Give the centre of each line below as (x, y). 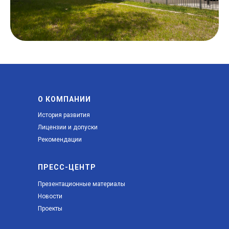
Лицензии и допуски (68, 127)
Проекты (50, 208)
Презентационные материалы (82, 184)
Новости (50, 196)
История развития (64, 115)
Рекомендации (60, 139)
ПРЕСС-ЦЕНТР (67, 167)
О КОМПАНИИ (64, 99)
